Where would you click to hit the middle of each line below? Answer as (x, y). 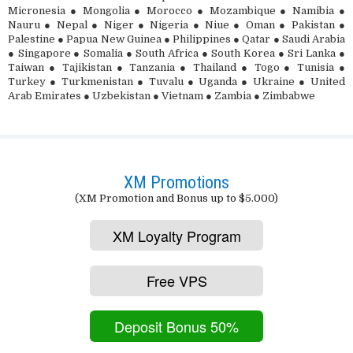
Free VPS (176, 281)
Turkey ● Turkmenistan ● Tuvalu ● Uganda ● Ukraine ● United (176, 82)
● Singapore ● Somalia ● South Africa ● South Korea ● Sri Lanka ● (176, 54)
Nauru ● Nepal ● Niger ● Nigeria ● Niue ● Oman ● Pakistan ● (176, 25)
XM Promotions (176, 183)
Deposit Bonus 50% (176, 326)
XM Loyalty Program (176, 236)
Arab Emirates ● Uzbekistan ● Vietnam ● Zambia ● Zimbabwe (162, 96)
